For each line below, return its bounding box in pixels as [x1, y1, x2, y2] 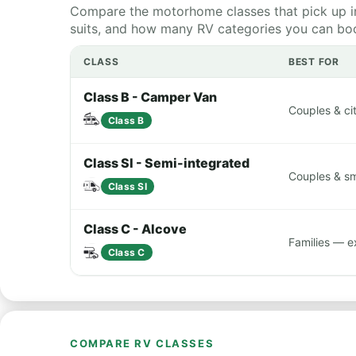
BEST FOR [288, 56, 339, 68]
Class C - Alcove [83, 221, 187, 237]
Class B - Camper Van [83, 89, 217, 105]
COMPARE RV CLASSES [70, 337, 215, 350]
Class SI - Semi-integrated [83, 155, 250, 171]
